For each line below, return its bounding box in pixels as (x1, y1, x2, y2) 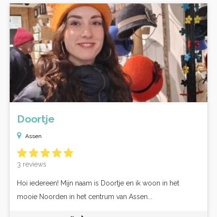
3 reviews (17, 160, 46, 168)
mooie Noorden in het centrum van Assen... (17, 193, 152, 201)
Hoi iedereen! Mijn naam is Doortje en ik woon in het (17, 179, 179, 187)
